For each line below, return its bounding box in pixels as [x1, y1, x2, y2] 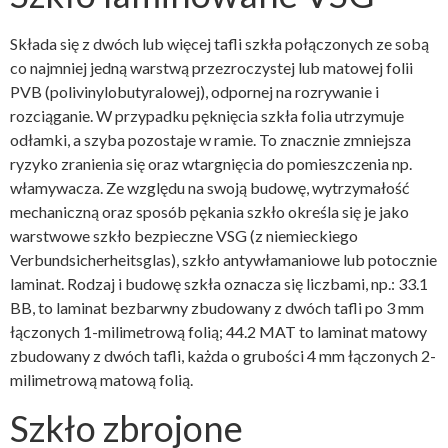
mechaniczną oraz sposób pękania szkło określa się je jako [10, 202, 409, 222]
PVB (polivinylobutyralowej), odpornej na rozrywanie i [10, 82, 379, 102]
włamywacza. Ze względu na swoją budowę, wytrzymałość [10, 178, 409, 198]
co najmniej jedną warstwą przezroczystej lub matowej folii [10, 58, 413, 78]
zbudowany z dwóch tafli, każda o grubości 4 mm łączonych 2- [10, 346, 436, 366]
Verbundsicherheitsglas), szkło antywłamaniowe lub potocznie [10, 250, 437, 270]
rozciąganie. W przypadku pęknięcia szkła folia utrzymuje [10, 106, 404, 126]
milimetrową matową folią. [10, 370, 193, 390]
